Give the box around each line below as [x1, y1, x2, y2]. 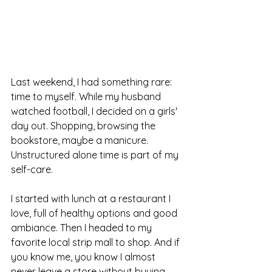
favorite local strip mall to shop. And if [11, 236, 182, 249]
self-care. [11, 163, 53, 176]
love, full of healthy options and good [11, 207, 180, 220]
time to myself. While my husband [11, 90, 163, 103]
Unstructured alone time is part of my [11, 149, 181, 161]
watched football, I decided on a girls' [11, 105, 180, 118]
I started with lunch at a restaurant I [11, 192, 173, 205]
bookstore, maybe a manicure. [11, 134, 151, 147]
